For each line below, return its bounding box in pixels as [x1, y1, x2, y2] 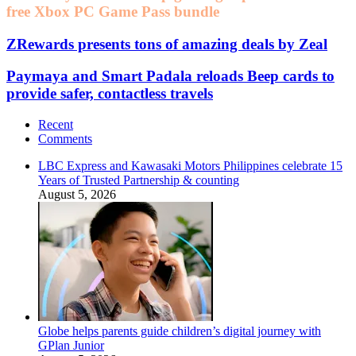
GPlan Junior [38, 338, 104, 352]
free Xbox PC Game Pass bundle [6, 2, 219, 20]
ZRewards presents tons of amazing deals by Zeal [6, 35, 327, 52]
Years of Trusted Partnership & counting [38, 172, 239, 187]
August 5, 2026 [38, 187, 116, 201]
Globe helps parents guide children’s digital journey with [38, 323, 321, 338]
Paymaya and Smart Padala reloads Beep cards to [6, 68, 335, 85]
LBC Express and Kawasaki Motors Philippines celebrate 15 [38, 158, 342, 172]
